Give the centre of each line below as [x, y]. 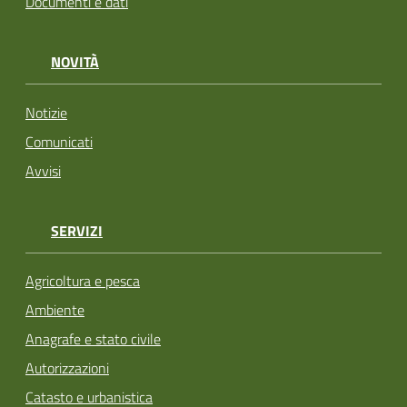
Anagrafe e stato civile [93, 339]
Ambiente [55, 310]
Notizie [46, 112]
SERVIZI [77, 230]
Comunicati [59, 141]
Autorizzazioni [67, 368]
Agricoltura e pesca [83, 281]
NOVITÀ [75, 62]
